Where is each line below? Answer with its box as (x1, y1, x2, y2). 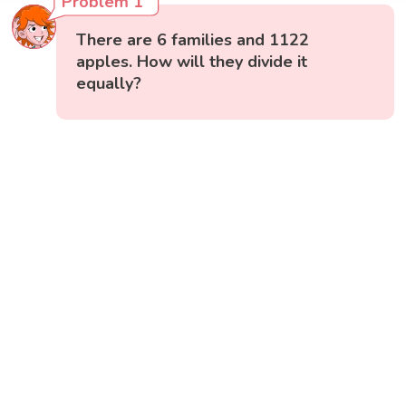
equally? (76, 72, 142, 94)
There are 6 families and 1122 (76, 28, 310, 51)
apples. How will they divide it (76, 50, 308, 72)
